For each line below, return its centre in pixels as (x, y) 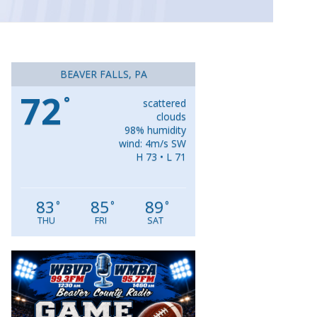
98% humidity (155, 130)
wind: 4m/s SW (152, 144)
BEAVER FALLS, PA (103, 74)
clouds (171, 117)
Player (229, 276)
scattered (165, 103)
